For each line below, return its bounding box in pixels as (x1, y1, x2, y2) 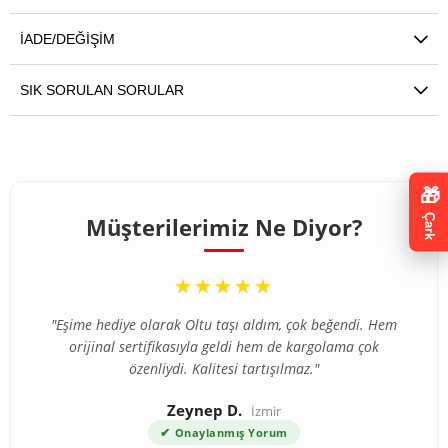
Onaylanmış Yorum (174, 424, 288, 440)
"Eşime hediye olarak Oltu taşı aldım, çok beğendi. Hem (51, 314, 397, 334)
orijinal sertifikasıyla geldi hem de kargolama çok (69, 336, 379, 356)
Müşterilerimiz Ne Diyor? (85, 211, 363, 242)
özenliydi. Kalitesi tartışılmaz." (129, 358, 319, 378)
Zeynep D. (167, 399, 246, 420)
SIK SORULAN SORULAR (20, 81, 184, 98)
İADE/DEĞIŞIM (20, 30, 115, 47)
